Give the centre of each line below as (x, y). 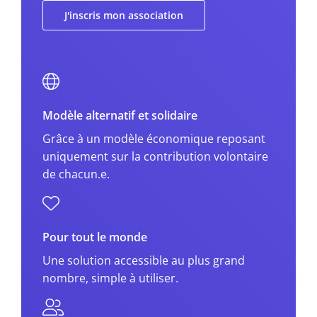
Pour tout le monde (95, 237)
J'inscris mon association (124, 15)
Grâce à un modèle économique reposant (154, 138)
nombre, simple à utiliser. (110, 278)
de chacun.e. (76, 174)
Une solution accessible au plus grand (144, 260)
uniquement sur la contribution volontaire (155, 156)
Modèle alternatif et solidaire (120, 115)
